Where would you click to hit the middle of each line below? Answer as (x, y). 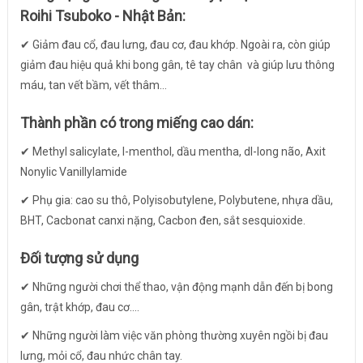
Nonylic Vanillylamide (73, 172)
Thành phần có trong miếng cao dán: (137, 123)
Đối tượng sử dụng (79, 258)
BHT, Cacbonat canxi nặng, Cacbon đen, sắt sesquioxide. (162, 221)
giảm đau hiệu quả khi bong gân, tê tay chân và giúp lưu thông (177, 65)
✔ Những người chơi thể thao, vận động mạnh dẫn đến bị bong (176, 287)
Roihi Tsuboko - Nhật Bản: (102, 16)
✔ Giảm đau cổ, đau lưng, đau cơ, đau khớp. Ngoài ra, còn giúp (175, 45)
